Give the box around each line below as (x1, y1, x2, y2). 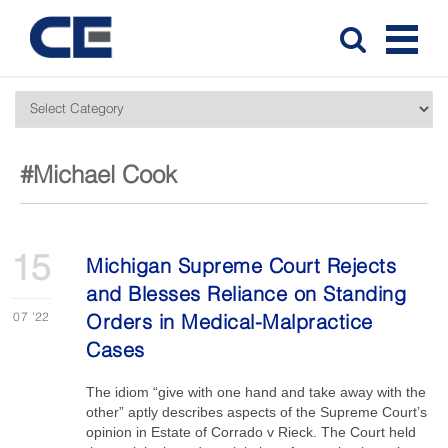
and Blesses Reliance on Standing (86, 286, 407, 306)
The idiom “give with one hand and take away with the (86, 384, 427, 400)
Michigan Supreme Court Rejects (86, 258, 397, 278)
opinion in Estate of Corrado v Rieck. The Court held (86, 424, 417, 440)
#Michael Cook (20, 165, 177, 189)
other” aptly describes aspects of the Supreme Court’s (86, 404, 428, 420)
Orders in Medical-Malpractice (86, 314, 373, 334)
